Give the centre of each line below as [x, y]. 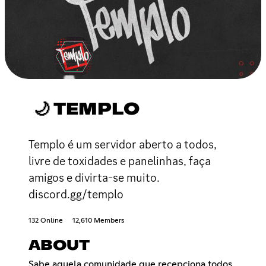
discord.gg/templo [76, 194]
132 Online [46, 221]
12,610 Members [98, 221]
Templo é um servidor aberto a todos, [123, 144]
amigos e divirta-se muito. [94, 177]
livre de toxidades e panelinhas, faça [120, 161]
